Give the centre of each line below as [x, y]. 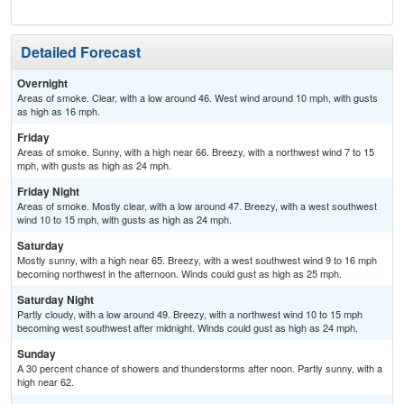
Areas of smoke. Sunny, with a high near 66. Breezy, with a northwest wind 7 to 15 [196, 152]
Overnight [42, 83]
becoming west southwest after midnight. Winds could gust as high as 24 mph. [188, 328]
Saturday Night [55, 300]
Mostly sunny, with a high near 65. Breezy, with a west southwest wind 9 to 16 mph [197, 260]
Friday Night [48, 192]
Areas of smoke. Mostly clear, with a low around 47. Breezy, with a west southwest [197, 206]
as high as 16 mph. [59, 111]
